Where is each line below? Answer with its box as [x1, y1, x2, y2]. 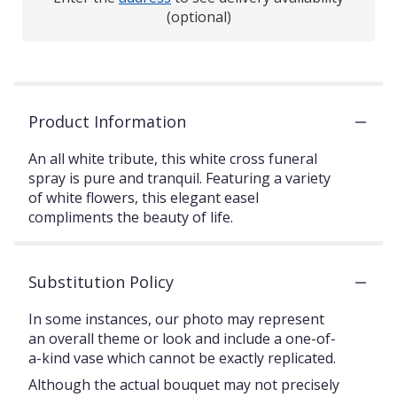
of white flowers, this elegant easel [28, 188, 259, 207]
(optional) [166, 7, 231, 27]
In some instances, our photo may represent [28, 309, 324, 329]
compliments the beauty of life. [28, 207, 233, 227]
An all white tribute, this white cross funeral [28, 149, 317, 168]
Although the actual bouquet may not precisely [28, 375, 339, 394]
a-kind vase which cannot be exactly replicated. [28, 348, 336, 368]
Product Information [28, 111, 186, 132]
